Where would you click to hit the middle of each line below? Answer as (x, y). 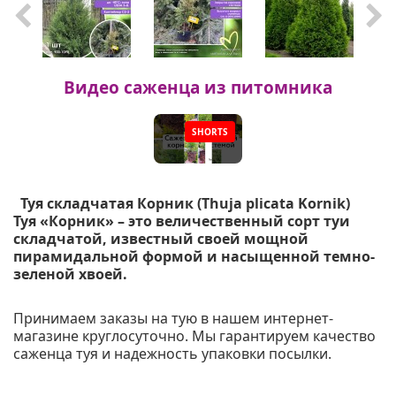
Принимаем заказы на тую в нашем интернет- (173, 318)
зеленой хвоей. (70, 274)
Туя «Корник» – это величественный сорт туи (182, 221)
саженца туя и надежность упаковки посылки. (172, 353)
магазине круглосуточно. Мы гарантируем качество (194, 335)
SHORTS (210, 131)
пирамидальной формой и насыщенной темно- (194, 256)
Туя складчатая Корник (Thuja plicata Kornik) (185, 203)
